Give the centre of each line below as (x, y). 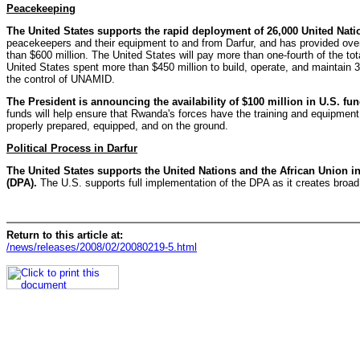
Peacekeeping (41, 8)
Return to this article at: (65, 235)
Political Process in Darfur (72, 148)
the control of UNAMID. (61, 79)
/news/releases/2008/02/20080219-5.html (102, 247)
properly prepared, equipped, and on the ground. (117, 126)
